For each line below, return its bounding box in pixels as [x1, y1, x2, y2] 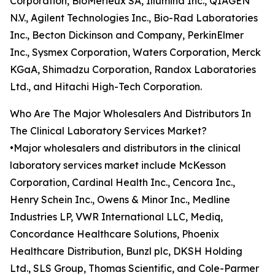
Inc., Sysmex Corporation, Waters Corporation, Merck [10, 46, 261, 59]
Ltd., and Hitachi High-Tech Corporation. [10, 80, 202, 93]
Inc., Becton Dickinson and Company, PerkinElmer [10, 29, 244, 42]
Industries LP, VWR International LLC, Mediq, [10, 211, 223, 223]
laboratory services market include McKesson [10, 159, 226, 172]
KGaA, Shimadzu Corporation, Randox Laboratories [10, 63, 256, 76]
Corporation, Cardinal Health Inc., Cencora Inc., [10, 176, 235, 189]
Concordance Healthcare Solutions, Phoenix [10, 228, 219, 241]
